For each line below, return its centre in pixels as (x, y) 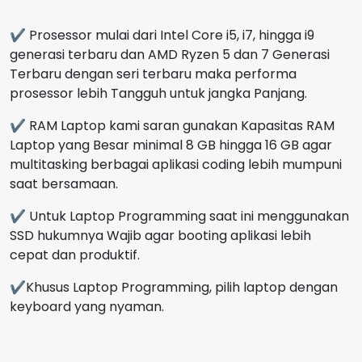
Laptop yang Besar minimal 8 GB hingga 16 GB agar (171, 145)
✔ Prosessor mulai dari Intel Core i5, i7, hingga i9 (162, 35)
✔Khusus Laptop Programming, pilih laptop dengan (174, 287)
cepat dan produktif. (75, 255)
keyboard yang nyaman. (87, 306)
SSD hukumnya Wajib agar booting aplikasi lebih (160, 235)
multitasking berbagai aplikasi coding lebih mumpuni (176, 164)
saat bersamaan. (64, 183)
